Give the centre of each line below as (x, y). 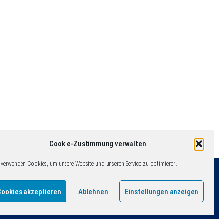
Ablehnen (93, 191)
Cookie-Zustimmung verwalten (98, 144)
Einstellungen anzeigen (162, 191)
